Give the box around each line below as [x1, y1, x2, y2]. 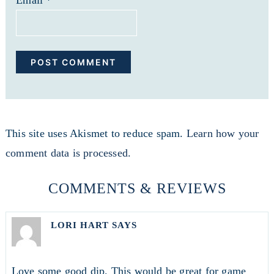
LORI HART [50, 220, 109, 231]
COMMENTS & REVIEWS [48, 180, 226, 196]
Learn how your [186, 127, 259, 139]
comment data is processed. [5, 146, 131, 159]
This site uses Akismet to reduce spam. [5, 127, 187, 139]
